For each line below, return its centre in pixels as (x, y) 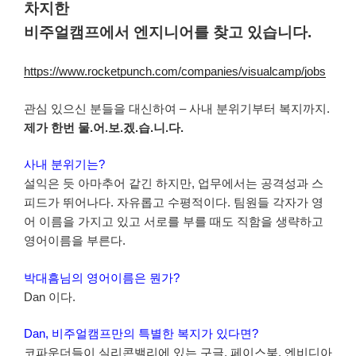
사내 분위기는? (64, 164)
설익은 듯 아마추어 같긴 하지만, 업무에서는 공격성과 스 (174, 184)
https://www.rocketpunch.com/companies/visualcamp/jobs (175, 72)
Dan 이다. (50, 296)
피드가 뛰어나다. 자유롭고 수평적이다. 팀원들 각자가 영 (174, 203)
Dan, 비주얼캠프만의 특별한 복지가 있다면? (141, 334)
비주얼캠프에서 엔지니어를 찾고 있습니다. (168, 32)
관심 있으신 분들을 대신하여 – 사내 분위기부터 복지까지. (177, 108)
